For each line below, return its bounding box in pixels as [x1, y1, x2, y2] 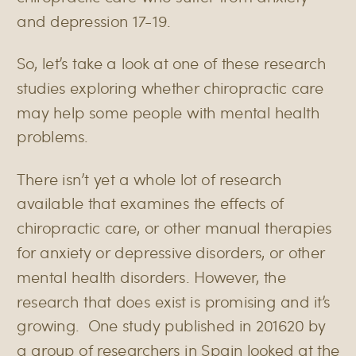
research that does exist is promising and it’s [17, 290, 331, 311]
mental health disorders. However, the [17, 265, 286, 288]
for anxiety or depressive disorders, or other [17, 241, 325, 263]
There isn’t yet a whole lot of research [17, 168, 282, 189]
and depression [17, 10, 133, 32]
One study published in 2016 [83, 315, 288, 336]
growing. [17, 315, 79, 336]
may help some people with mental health [17, 101, 319, 122]
